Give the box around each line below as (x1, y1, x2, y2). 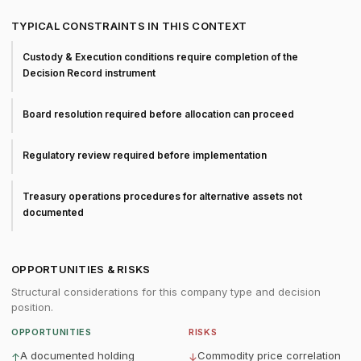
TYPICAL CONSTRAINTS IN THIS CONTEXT (11, 19, 247, 32)
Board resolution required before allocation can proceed (23, 108, 294, 120)
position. (11, 301, 53, 313)
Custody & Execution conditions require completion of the (23, 51, 298, 63)
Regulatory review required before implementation (23, 149, 267, 161)
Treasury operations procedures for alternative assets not (23, 190, 302, 202)
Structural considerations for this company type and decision (11, 285, 321, 298)
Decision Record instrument (23, 67, 156, 79)
